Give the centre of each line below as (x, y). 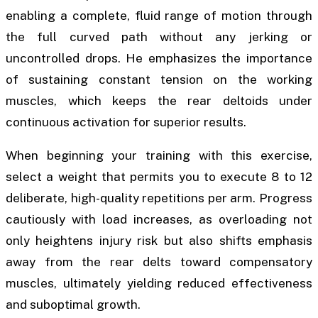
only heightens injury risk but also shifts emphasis (159, 240)
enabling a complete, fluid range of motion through (159, 15)
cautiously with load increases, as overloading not (159, 219)
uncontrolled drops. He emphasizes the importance (159, 58)
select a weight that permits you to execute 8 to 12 (159, 176)
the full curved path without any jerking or (159, 37)
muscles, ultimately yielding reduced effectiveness (159, 283)
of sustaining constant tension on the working (159, 79)
